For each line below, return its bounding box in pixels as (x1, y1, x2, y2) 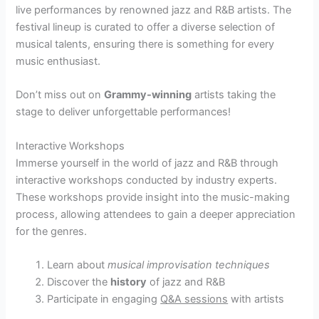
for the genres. (16, 224, 88, 238)
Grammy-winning (104, 88, 192, 102)
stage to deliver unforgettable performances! (16, 105, 231, 119)
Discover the (47, 276, 111, 289)
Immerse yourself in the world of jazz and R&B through (16, 156, 279, 169)
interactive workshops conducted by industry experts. (16, 173, 278, 187)
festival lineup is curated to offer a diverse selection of (16, 21, 276, 34)
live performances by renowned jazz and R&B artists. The (16, 4, 292, 17)
